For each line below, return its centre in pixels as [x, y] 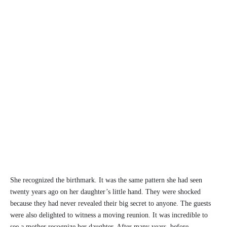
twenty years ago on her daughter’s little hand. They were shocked [105, 192]
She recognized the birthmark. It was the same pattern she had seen [106, 180]
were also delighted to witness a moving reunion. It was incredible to [109, 215]
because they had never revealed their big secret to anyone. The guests [110, 204]
